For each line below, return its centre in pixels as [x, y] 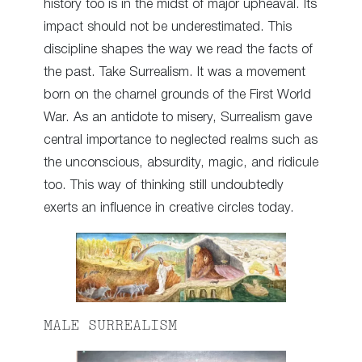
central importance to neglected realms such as [181, 140]
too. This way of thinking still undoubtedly [164, 185]
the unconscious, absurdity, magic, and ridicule [181, 162]
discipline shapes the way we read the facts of [178, 49]
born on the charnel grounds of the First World [177, 95]
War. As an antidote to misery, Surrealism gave [178, 117]
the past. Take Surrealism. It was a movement [175, 72]
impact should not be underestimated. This [168, 27]
